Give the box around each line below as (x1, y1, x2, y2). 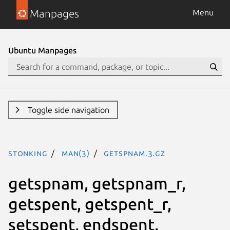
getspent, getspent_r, (8, 194, 171, 213)
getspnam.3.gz (104, 148, 165, 158)
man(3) (62, 148, 90, 158)
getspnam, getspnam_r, (8, 174, 186, 193)
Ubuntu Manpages (8, 46, 76, 55)
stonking (8, 148, 48, 158)
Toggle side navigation (27, 105, 109, 114)
